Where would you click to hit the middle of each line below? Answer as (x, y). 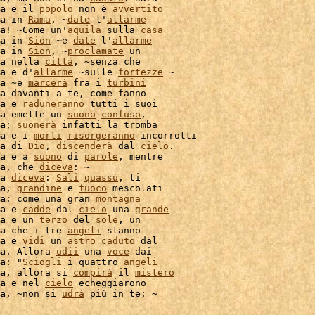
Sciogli (42, 262)
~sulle (96, 72)
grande (152, 209)
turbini (127, 83)
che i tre (37, 230)
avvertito (138, 9)
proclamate (96, 51)
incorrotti (166, 135)
